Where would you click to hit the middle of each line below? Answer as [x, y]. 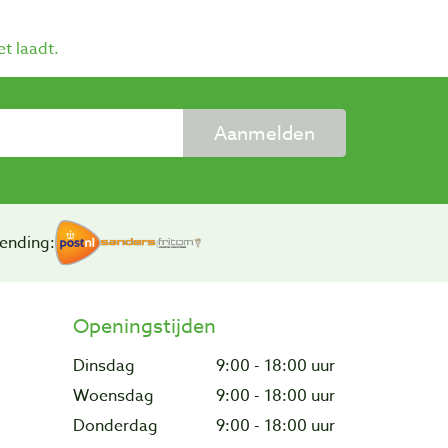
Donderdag [123, 425]
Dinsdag [112, 365]
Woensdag [121, 395]
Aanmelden [264, 133]
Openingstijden [144, 326]
